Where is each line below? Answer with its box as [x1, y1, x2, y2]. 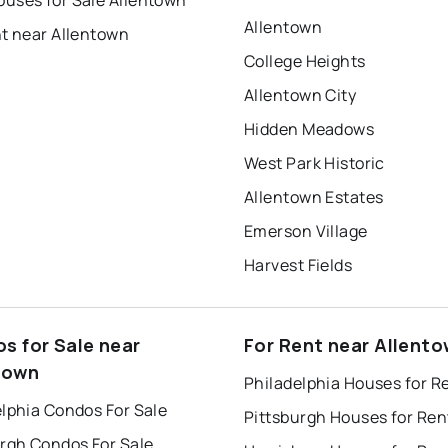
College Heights [244, 50, 366, 73]
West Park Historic [244, 152, 385, 175]
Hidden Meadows [244, 118, 375, 141]
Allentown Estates [244, 186, 384, 209]
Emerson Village [244, 220, 368, 243]
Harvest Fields [244, 254, 353, 277]
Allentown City [244, 84, 357, 107]
